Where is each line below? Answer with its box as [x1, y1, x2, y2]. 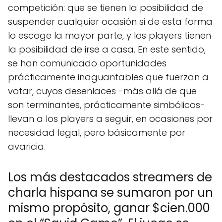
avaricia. [8, 140, 46, 153]
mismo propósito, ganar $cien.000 [8, 199, 210, 216]
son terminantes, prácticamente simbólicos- [8, 98, 205, 111]
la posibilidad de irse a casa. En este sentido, [8, 43, 206, 55]
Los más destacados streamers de [8, 168, 212, 185]
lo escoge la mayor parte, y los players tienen [8, 29, 211, 42]
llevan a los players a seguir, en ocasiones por [8, 112, 213, 125]
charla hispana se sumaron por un [8, 184, 213, 201]
